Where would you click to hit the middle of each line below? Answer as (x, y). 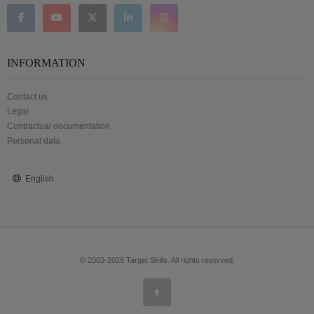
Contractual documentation (59, 126)
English (40, 178)
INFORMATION (46, 62)
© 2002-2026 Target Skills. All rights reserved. (157, 260)
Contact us (27, 96)
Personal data (34, 141)
